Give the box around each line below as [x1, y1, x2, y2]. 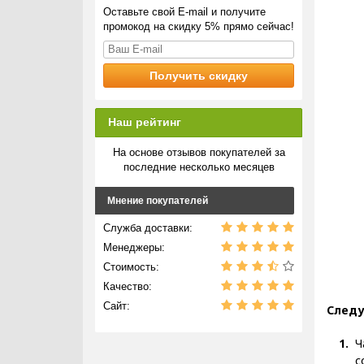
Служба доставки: [103, 222, 193, 234]
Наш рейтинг [108, 115, 181, 128]
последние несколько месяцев [123, 161, 275, 173]
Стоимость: [103, 261, 159, 273]
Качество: [103, 280, 152, 292]
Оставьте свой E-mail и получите [103, 6, 266, 18]
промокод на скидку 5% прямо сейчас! [103, 20, 294, 32]
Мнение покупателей [107, 195, 208, 206]
